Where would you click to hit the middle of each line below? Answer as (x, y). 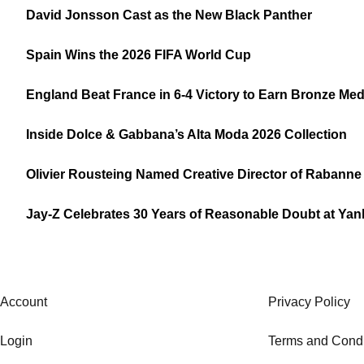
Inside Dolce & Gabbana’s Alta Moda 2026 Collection (186, 134)
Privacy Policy (309, 302)
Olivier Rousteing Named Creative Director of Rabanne (194, 174)
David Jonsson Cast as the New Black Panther (169, 15)
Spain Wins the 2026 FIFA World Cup (139, 55)
